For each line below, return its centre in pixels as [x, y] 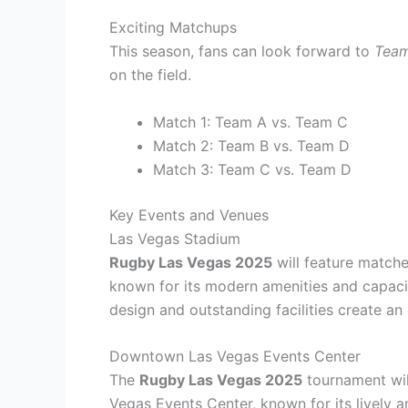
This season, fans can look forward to [242, 51]
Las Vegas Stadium [175, 238]
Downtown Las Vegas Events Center [235, 357]
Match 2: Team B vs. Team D [251, 145]
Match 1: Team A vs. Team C [250, 122]
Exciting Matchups [173, 27]
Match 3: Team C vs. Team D [252, 169]
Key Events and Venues [189, 214]
